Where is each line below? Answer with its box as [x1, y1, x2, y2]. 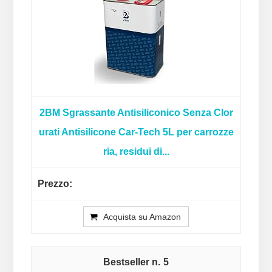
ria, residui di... [103, 146, 169, 157]
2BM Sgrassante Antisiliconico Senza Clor [39, 107, 233, 118]
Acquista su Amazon [103, 212, 181, 222]
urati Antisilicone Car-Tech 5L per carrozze [38, 127, 234, 138]
